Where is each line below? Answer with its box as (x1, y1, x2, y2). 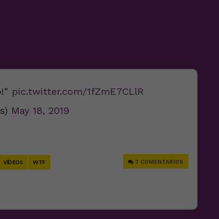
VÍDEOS (3, 159, 22, 166)
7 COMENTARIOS (135, 158, 183, 165)
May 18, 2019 (11, 104, 69, 116)
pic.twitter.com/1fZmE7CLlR (12, 85, 144, 97)
